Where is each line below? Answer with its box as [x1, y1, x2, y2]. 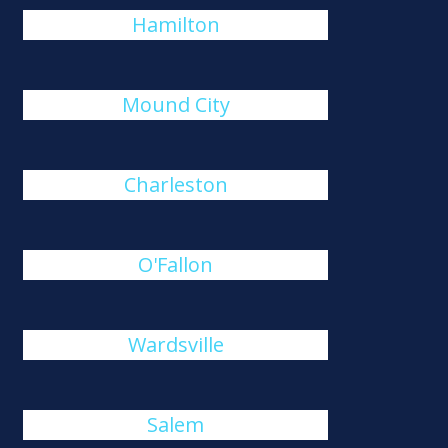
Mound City [121, 91, 230, 118]
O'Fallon [138, 251, 214, 278]
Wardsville [127, 331, 224, 358]
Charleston [123, 171, 228, 198]
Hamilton [131, 11, 220, 38]
